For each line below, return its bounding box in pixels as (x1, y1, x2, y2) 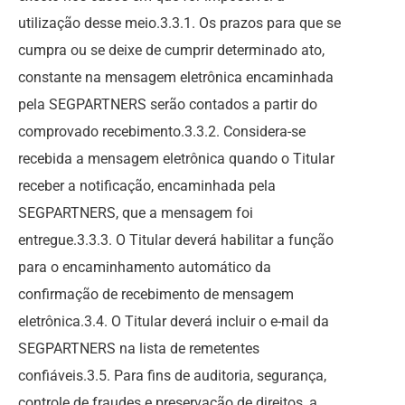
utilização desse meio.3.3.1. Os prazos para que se (18, 14, 341, 32)
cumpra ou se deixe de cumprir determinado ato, (18, 42, 325, 59)
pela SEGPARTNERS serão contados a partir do (18, 96, 317, 113)
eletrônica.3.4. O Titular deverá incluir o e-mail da (18, 313, 329, 330)
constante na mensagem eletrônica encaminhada (18, 69, 334, 86)
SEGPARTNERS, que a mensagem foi (18, 204, 253, 221)
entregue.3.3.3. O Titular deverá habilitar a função (18, 231, 334, 249)
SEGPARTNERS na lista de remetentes (18, 340, 259, 357)
